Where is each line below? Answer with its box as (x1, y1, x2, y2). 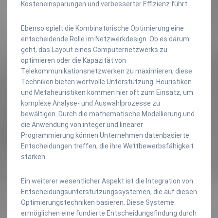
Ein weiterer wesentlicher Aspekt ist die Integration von (21, 177, 193, 185)
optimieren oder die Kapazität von (21, 56, 126, 64)
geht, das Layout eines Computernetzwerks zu (21, 45, 167, 54)
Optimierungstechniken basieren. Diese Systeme (21, 198, 174, 206)
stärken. (21, 152, 47, 161)
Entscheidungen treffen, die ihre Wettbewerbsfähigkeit (21, 142, 194, 150)
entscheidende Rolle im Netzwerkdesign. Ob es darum (21, 35, 189, 43)
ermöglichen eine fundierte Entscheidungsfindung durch (21, 209, 197, 217)
